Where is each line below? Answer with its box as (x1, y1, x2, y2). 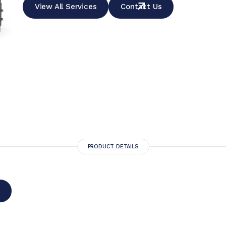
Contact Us (121, 2, 162, 11)
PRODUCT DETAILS (87, 143, 139, 150)
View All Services (34, 2, 97, 11)
